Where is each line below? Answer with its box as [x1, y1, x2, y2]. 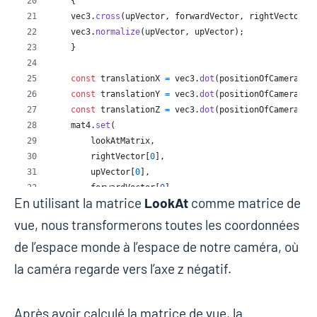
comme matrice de [188, 194, 301, 211]
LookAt [144, 194, 188, 211]
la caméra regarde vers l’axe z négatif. [14, 260, 231, 277]
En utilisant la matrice [14, 194, 144, 211]
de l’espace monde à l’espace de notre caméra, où [14, 238, 299, 255]
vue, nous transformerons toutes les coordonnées [14, 216, 299, 233]
